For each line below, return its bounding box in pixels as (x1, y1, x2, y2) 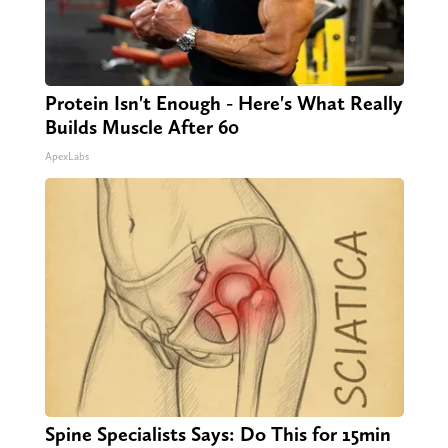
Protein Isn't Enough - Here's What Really (44, 91, 403, 116)
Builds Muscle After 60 (44, 115, 239, 140)
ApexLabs (44, 150, 89, 164)
